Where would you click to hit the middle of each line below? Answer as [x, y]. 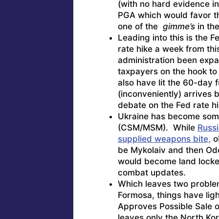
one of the [140, 26]
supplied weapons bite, [164, 139]
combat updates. [152, 172]
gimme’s [179, 26]
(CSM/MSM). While [157, 127]
